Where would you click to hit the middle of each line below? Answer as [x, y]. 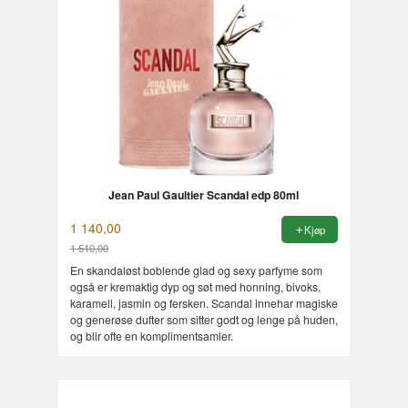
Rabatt [88, 264]
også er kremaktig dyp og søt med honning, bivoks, [195, 286]
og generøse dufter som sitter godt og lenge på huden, [204, 319]
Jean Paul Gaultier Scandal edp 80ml [204, 195]
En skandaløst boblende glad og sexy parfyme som [196, 270]
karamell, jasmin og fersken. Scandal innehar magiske [204, 302]
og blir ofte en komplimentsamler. [151, 335]
